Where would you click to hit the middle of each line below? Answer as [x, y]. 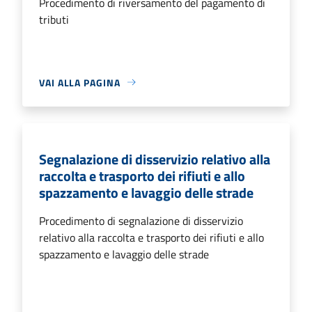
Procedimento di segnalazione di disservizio [141, 220]
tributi [54, 19]
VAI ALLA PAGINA [80, 82]
